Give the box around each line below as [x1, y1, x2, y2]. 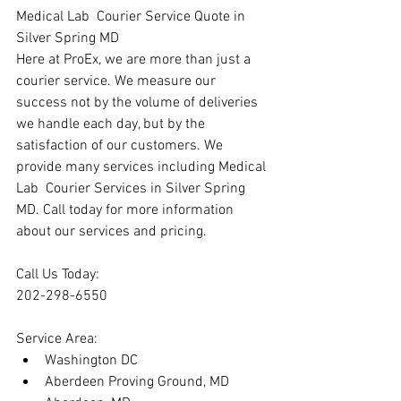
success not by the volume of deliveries [16, 94, 261, 112]
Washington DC [45, 352, 138, 370]
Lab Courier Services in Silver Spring [16, 180, 249, 198]
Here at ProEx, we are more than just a [16, 51, 254, 69]
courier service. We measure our [16, 73, 219, 90]
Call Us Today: [16, 266, 99, 284]
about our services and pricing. [16, 223, 207, 241]
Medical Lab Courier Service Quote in [16, 8, 249, 26]
